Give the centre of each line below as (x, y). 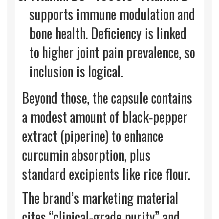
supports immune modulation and (112, 14)
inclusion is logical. (76, 71)
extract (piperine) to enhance (93, 136)
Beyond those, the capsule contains (107, 98)
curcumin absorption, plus (86, 155)
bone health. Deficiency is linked (108, 33)
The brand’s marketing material (100, 198)
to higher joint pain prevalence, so (112, 52)
